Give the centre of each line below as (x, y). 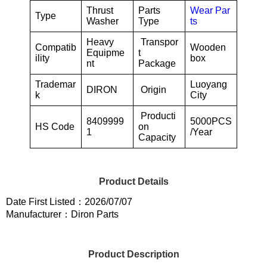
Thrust (100, 10)
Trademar (55, 84)
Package (157, 63)
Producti (157, 116)
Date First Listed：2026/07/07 (69, 202)
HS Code (55, 127)
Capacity (157, 137)
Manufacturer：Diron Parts (62, 214)
